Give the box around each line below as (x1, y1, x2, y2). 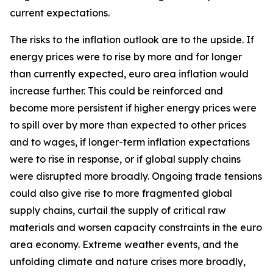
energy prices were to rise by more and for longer (10, 51, 242, 63)
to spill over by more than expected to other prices (10, 119, 246, 131)
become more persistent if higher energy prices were (10, 102, 257, 114)
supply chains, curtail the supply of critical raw (10, 204, 226, 216)
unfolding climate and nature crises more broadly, (10, 255, 246, 268)
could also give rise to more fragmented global (10, 187, 232, 199)
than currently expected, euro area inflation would (10, 68, 249, 80)
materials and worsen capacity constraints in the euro (10, 221, 262, 233)
